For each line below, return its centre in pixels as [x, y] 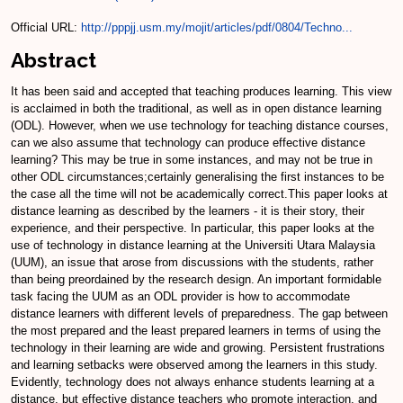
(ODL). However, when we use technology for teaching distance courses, [200, 126]
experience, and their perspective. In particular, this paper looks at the [193, 228]
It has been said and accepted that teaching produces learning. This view [201, 92]
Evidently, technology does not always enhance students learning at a [193, 382]
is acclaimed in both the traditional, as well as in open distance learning [196, 109]
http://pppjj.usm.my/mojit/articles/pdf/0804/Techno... [217, 27]
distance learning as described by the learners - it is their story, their [188, 211]
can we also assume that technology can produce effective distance [188, 143]
